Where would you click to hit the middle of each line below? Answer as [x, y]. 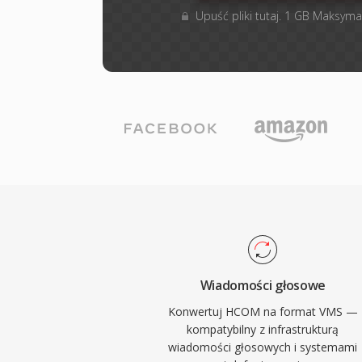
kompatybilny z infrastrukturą [263, 329]
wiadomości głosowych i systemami [263, 347]
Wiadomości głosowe [263, 285]
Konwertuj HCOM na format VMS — [263, 311]
